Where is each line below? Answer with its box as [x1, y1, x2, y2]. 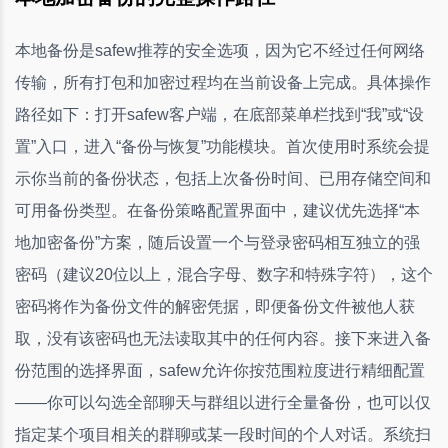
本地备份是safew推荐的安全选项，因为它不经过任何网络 [15, 41, 425, 59]
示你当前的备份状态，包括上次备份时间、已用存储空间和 [15, 169, 431, 187]
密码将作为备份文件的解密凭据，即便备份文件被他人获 [15, 297, 415, 315]
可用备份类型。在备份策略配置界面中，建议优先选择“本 [15, 201, 420, 219]
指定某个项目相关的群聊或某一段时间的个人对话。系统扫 [15, 425, 431, 443]
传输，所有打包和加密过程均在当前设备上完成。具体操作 [15, 73, 431, 91]
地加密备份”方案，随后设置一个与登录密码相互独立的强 [15, 233, 420, 251]
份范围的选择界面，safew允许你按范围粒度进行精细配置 [15, 361, 425, 379]
